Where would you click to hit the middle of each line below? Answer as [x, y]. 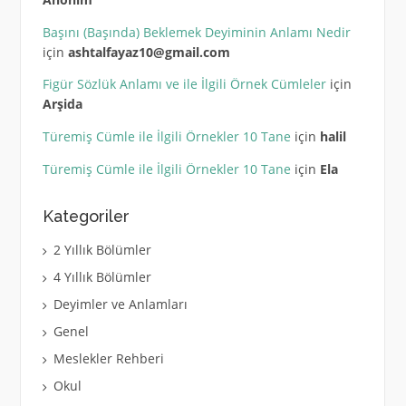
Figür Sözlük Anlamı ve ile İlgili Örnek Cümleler [184, 84]
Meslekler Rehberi [108, 358]
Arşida [62, 104]
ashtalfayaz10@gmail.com [149, 52]
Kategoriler [86, 216]
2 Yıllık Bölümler [102, 249]
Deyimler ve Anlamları [120, 304]
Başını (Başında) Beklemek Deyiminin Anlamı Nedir [196, 32]
